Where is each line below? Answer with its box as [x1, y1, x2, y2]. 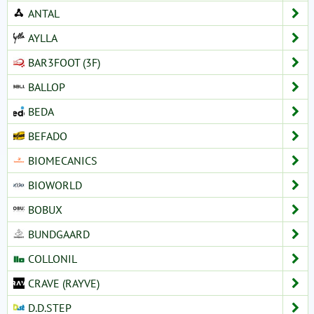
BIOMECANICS [28, 153, 97, 168]
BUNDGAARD [28, 226, 90, 241]
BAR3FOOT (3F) [28, 55, 100, 69]
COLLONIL [28, 251, 77, 266]
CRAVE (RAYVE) [28, 275, 100, 290]
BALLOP [28, 79, 65, 94]
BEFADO [28, 128, 67, 143]
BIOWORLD [28, 177, 82, 192]
